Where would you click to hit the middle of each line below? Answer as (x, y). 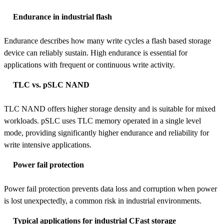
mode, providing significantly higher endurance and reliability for (106, 133)
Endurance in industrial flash (62, 17)
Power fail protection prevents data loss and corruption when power (110, 189)
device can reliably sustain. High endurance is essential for (96, 53)
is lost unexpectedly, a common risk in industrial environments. (103, 201)
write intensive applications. (48, 145)
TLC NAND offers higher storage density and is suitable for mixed (110, 109)
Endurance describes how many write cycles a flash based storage (107, 41)
